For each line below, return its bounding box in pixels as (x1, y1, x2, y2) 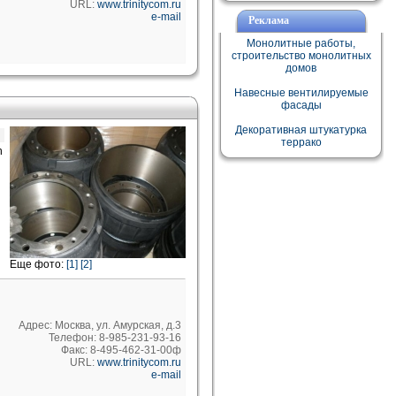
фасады (280, 99, 322, 111)
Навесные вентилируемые (233, 87, 369, 99)
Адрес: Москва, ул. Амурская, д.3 (19, 319, 181, 331)
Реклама (247, 14, 289, 27)
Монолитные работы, (247, 37, 355, 49)
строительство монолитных (231, 49, 371, 62)
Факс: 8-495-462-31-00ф (61, 344, 181, 356)
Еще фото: (10, 258, 66, 270)
